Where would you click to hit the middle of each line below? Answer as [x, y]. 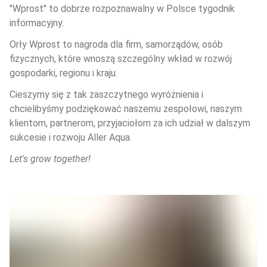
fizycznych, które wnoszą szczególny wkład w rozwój [122, 59]
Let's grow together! [50, 159]
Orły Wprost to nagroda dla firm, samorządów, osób [117, 45]
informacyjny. [37, 23]
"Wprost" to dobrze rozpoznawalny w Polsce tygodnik [123, 9]
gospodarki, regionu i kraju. [63, 73]
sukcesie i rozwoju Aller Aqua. [71, 138]
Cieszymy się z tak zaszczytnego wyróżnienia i [108, 95]
